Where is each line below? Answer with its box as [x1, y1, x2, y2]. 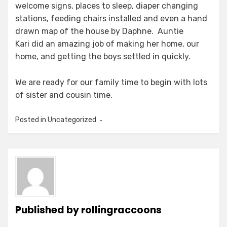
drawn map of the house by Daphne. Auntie [15, 26, 183, 36]
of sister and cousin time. [15, 90, 112, 100]
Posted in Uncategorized [15, 116, 96, 124]
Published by [15, 203, 81, 217]
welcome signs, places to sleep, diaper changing [15, 1, 198, 11]
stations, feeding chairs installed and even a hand [15, 14, 207, 23]
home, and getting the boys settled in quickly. [15, 52, 191, 61]
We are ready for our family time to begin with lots [15, 78, 207, 87]
